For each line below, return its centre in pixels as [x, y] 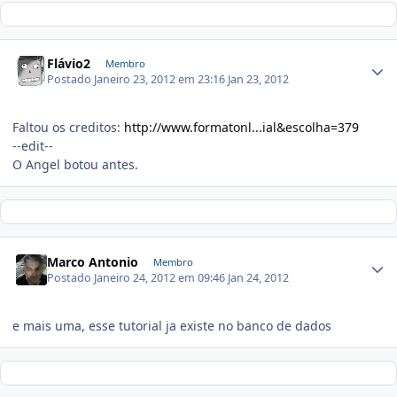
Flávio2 [69, 64]
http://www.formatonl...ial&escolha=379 [241, 128]
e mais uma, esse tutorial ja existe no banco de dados [172, 325]
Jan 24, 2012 [259, 277]
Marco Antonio [93, 261]
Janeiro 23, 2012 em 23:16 [161, 80]
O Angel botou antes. [75, 165]
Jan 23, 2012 [259, 80]
